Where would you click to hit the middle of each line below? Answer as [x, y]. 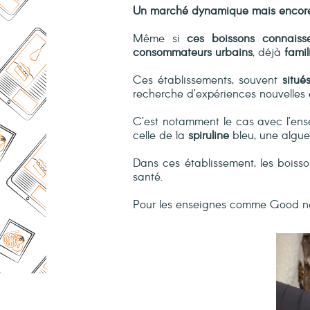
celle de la [161, 136]
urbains [234, 53]
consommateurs [172, 53]
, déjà [268, 53]
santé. [148, 177]
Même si [156, 39]
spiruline [209, 136]
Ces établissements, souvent [208, 80]
